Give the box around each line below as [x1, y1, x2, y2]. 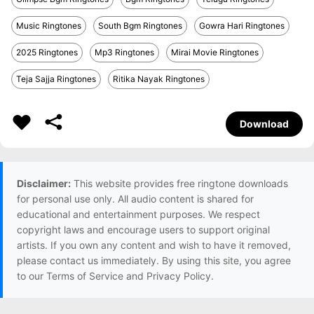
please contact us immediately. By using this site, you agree [17, 254, 291, 266]
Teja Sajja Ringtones [16, 74, 96, 84]
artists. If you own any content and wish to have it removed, [17, 239, 291, 251]
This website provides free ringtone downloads [71, 177, 288, 189]
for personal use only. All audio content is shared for [17, 193, 254, 205]
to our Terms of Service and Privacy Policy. [17, 270, 214, 282]
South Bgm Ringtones [98, 20, 182, 31]
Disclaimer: [17, 177, 71, 189]
